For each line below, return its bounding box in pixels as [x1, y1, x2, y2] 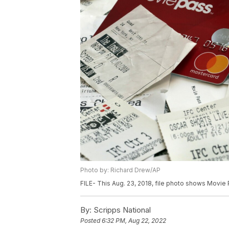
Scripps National [91, 205, 151, 215]
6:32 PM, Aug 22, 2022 [102, 217, 166, 225]
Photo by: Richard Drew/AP [80, 166, 161, 174]
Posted [80, 217, 102, 225]
